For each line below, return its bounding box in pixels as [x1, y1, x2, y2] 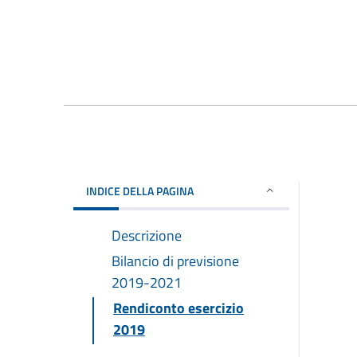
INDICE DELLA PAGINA [86, 182, 194, 199]
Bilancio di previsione [112, 249, 239, 272]
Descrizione [112, 224, 182, 246]
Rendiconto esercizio [113, 296, 244, 319]
